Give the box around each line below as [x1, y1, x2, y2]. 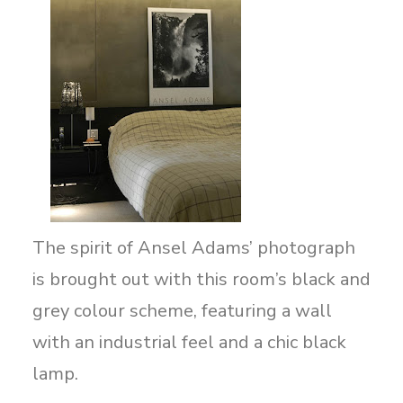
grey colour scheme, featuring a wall [32, 299, 332, 323]
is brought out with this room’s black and [32, 267, 371, 291]
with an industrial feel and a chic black [32, 330, 346, 354]
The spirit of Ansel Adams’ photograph [32, 236, 355, 260]
